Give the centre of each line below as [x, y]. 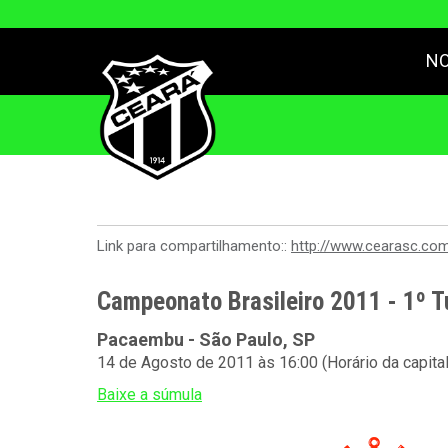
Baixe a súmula [149, 394]
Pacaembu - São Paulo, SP [206, 339]
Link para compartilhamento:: [194, 246]
